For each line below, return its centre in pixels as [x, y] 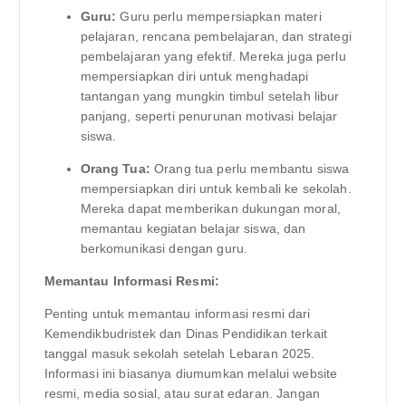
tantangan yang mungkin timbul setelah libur [210, 97]
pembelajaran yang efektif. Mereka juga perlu [213, 57]
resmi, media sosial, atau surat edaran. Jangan [182, 394]
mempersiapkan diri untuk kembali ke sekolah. [216, 189]
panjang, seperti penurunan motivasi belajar [209, 116]
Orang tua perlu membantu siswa [250, 169]
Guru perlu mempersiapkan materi [219, 17]
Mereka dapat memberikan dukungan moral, [210, 209]
